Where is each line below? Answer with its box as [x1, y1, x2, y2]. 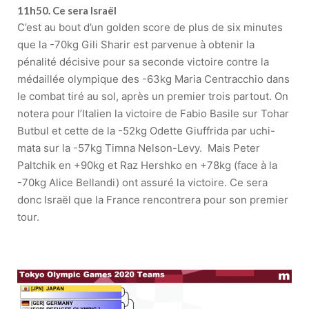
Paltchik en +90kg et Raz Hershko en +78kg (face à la [17, 159, 277, 172]
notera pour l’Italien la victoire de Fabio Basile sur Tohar [17, 107, 289, 121]
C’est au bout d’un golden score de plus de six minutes [17, 21, 283, 34]
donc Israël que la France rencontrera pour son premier [17, 193, 288, 207]
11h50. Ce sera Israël [17, 4, 117, 17]
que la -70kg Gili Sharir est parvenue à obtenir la [17, 38, 255, 52]
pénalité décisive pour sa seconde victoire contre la [17, 55, 269, 69]
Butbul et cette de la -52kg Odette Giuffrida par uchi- [17, 124, 275, 138]
